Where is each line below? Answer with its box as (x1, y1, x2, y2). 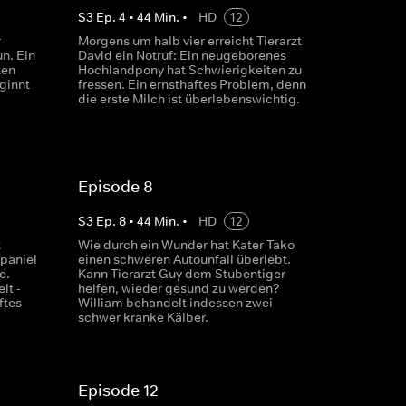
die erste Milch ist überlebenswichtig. (77, 91, 300, 107)
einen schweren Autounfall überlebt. (77, 251, 291, 267)
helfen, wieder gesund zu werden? (77, 280, 280, 296)
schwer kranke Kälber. (77, 309, 208, 325)
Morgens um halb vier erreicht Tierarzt (77, 33, 302, 49)
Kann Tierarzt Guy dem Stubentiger (77, 266, 285, 282)
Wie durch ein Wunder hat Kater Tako (77, 237, 295, 253)
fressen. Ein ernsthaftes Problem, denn (77, 76, 306, 92)
